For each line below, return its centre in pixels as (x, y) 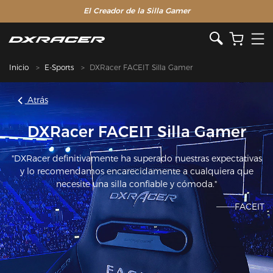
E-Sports (59, 68)
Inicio (19, 68)
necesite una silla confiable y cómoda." (136, 184)
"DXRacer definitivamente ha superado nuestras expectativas (136, 158)
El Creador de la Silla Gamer (136, 11)
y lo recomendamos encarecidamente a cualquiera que (136, 171)
